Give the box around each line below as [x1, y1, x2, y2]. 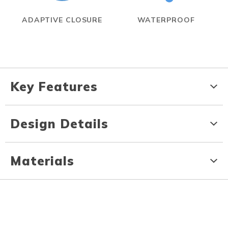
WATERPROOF [137, 15, 195, 25]
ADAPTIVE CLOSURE [21, 15, 103, 25]
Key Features [10, 79, 98, 95]
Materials [10, 153, 74, 169]
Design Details [10, 116, 108, 132]
